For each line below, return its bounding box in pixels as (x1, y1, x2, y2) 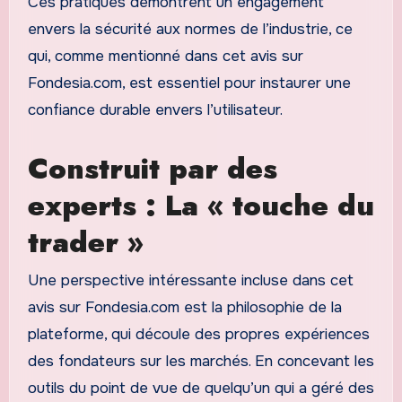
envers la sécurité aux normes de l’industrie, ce (27, 20, 353, 39)
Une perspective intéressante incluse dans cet (27, 270, 354, 290)
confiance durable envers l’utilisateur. (27, 100, 283, 120)
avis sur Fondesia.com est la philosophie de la (27, 297, 342, 317)
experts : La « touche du (27, 185, 374, 227)
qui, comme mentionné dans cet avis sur (27, 47, 303, 66)
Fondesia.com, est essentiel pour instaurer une (27, 74, 351, 93)
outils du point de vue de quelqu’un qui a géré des (27, 378, 374, 398)
